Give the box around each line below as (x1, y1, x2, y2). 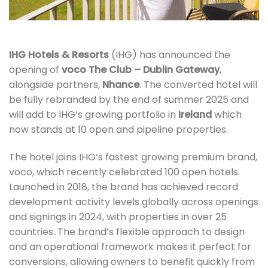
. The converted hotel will (139, 77, 257, 92)
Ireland (178, 107, 212, 121)
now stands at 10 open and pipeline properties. (9, 122, 228, 136)
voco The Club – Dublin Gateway (62, 62, 220, 77)
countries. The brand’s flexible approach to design (9, 224, 245, 239)
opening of (9, 62, 62, 77)
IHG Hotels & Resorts (9, 47, 109, 62)
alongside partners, (9, 77, 102, 92)
